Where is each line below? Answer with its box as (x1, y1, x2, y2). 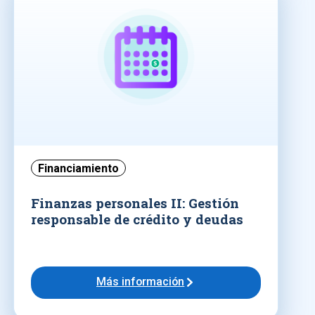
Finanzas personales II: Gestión (31, 193, 239, 212)
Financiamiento (38, 161, 119, 175)
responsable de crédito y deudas (31, 210, 243, 228)
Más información (96, 275, 185, 289)
